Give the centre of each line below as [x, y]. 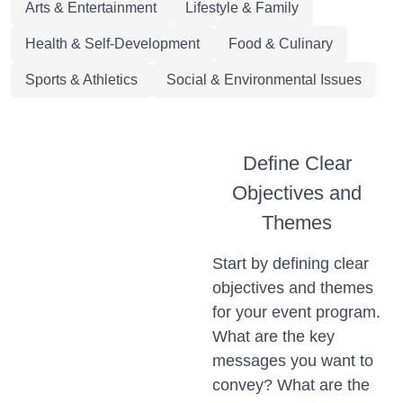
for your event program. [296, 312]
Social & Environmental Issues [264, 80]
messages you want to [293, 361]
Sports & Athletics [81, 80]
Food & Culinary [281, 44]
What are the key [273, 336]
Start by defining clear [291, 264]
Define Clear [297, 163]
